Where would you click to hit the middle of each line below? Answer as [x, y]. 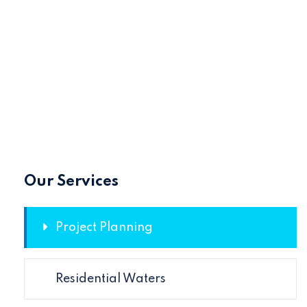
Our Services [71, 182]
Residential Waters [111, 279]
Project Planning [104, 228]
